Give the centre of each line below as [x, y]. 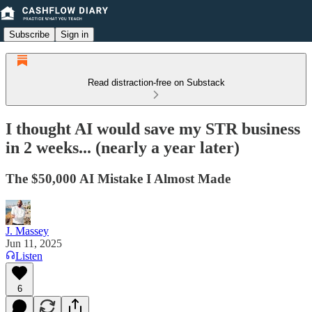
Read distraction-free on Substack [156, 83]
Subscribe [29, 34]
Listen [29, 256]
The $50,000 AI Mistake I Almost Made [118, 178]
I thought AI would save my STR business [153, 128]
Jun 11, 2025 [34, 243]
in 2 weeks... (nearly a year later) [123, 147]
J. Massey [27, 231]
